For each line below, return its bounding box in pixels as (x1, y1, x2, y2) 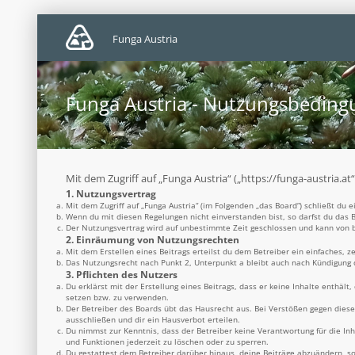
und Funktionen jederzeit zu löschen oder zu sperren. (66, 336, 269, 347)
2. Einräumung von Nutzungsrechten (66, 233, 239, 246)
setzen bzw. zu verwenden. (66, 292, 169, 303)
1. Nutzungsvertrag (66, 187, 156, 200)
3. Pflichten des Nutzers (66, 268, 177, 281)
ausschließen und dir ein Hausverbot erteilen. (66, 314, 240, 325)
